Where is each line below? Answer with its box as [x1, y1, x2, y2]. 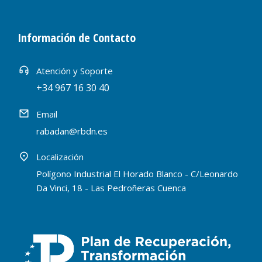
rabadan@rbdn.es [36, 125, 108, 137]
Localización [36, 151, 84, 163]
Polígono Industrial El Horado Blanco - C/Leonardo [36, 168, 238, 180]
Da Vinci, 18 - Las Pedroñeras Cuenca [36, 182, 186, 194]
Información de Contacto [18, 30, 136, 46]
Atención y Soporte [36, 65, 113, 77]
